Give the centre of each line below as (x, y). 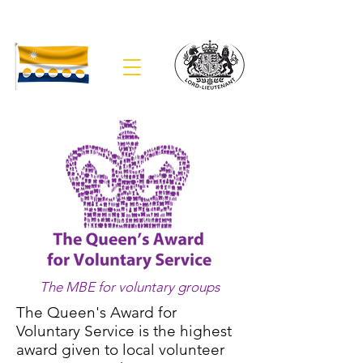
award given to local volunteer (120, 350)
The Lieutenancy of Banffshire (130, 28)
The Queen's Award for (96, 312)
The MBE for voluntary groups (130, 287)
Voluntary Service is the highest (124, 331)
